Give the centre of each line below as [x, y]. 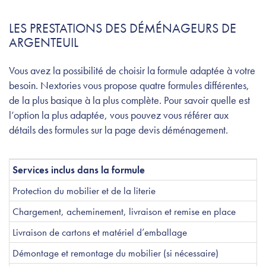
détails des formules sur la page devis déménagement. [118, 129]
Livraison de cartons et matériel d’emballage [100, 232]
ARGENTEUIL [44, 42]
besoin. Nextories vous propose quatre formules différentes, [129, 85]
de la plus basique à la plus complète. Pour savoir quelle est [129, 100]
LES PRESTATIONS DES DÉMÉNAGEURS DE [123, 28]
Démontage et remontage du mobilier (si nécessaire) [115, 253]
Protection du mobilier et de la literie [84, 190]
